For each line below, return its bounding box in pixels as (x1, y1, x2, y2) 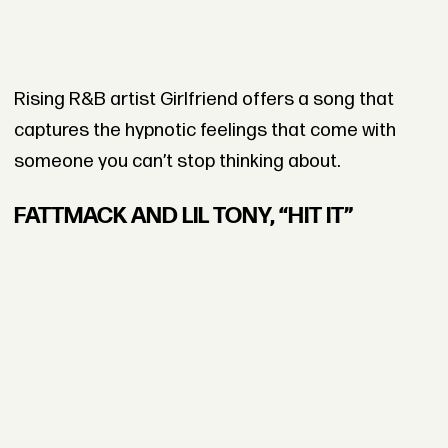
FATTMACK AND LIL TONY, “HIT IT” (13, 201, 353, 230)
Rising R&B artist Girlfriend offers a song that (13, 87, 394, 111)
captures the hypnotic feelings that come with (13, 118, 396, 142)
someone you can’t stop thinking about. (13, 149, 340, 173)
